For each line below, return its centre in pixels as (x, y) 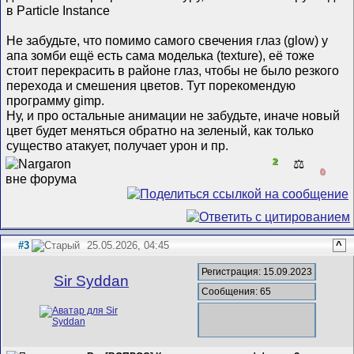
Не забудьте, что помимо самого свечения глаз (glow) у (168, 40)
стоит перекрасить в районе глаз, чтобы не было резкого (173, 70)
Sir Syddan (91, 281)
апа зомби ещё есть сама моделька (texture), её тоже (161, 55)
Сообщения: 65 (237, 291)
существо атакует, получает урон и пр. (118, 145)
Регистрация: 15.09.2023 (257, 271)
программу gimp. (56, 100)
